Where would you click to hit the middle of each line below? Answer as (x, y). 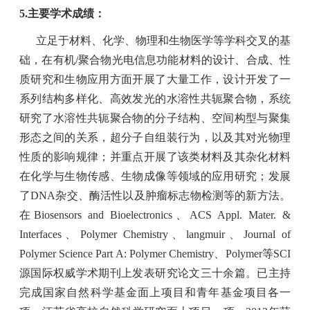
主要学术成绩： (66, 13)
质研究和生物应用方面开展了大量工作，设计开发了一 (155, 79)
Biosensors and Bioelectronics (103, 215)
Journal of (267, 234)
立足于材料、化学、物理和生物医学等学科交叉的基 (163, 40)
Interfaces (40, 234)
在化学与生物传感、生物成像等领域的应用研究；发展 (155, 176)
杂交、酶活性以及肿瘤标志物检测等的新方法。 (173, 195)
